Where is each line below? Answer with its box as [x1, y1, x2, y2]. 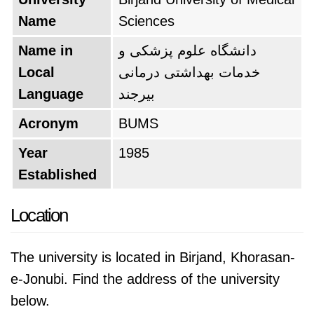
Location [11, 205, 68, 226]
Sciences [118, 13, 175, 29]
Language [18, 86, 83, 102]
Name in [18, 43, 73, 58]
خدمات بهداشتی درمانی [118, 64, 260, 80]
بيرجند [118, 86, 155, 102]
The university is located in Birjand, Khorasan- [11, 250, 295, 265]
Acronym [18, 116, 78, 131]
